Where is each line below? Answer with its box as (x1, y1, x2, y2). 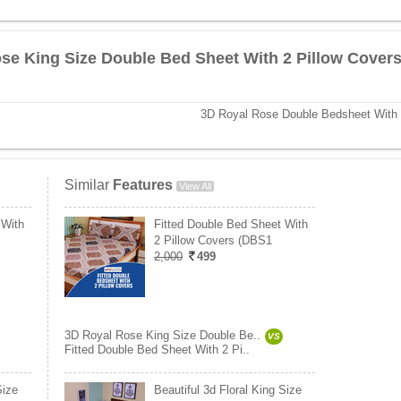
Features (113, 177, 173, 192)
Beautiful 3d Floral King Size (154, 383, 302, 397)
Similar (64, 177, 113, 192)
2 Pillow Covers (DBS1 (154, 234, 272, 247)
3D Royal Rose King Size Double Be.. (64, 328, 260, 342)
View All (179, 181, 211, 192)
